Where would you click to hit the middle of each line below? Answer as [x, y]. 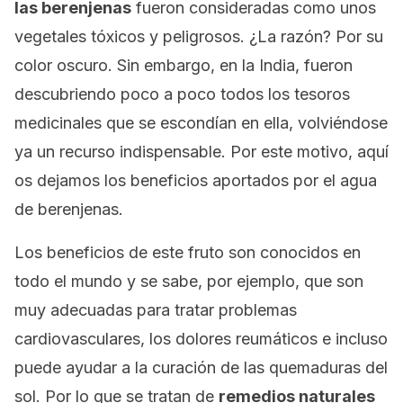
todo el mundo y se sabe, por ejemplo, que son [189, 281]
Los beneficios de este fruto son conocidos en [188, 252]
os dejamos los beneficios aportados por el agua [196, 180]
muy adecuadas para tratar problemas [156, 310]
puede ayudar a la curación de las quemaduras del [201, 367]
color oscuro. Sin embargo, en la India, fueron [184, 65]
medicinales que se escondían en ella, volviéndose [201, 123]
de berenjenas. [69, 209]
